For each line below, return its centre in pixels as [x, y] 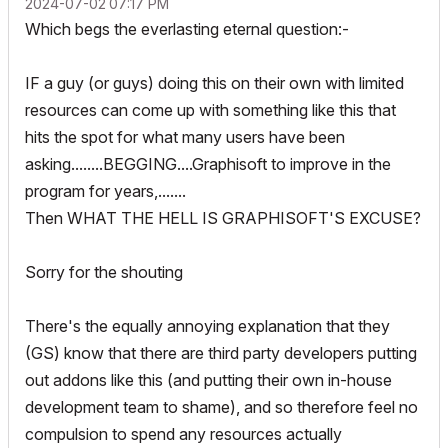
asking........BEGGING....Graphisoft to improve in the [208, 163]
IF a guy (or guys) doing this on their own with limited [214, 82]
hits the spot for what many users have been [185, 136]
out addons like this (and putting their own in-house [208, 379]
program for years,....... [105, 190]
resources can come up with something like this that [210, 109]
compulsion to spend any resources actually [183, 433]
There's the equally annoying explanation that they [207, 325]
